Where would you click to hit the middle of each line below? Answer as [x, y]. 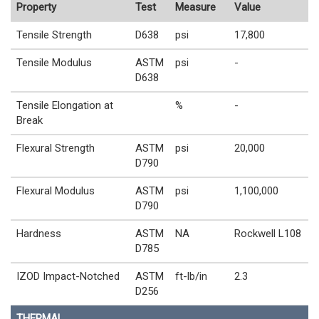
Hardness [39, 233]
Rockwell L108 [268, 233]
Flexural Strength [56, 148]
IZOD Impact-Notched [68, 276]
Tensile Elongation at [65, 105]
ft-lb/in [191, 276]
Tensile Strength [54, 35]
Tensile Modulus [54, 62]
